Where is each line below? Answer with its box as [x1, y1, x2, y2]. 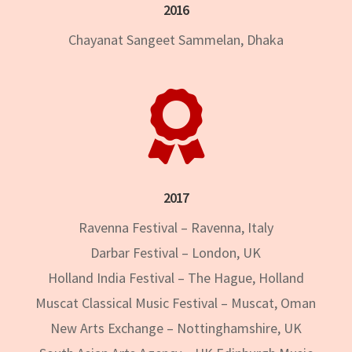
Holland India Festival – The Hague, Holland [47, 268, 304, 287]
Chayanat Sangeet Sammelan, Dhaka [68, 30, 284, 49]
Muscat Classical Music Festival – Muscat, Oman [35, 293, 317, 312]
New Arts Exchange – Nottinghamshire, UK [49, 318, 302, 337]
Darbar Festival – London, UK [90, 243, 262, 262]
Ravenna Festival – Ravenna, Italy [78, 218, 273, 236]
